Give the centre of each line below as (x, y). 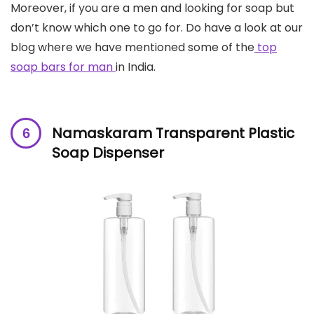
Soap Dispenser (108, 152)
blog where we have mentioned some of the (132, 47)
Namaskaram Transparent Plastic (173, 133)
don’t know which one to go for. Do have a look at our (157, 27)
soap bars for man (63, 67)
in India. (136, 67)
